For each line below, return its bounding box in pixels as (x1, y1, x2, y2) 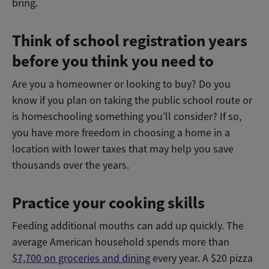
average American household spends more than (12, 235, 229, 249)
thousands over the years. (12, 158, 129, 172)
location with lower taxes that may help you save (12, 142, 234, 156)
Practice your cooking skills (12, 192, 205, 214)
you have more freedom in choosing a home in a (12, 125, 230, 139)
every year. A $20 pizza (150, 251, 253, 265)
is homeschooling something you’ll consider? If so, (12, 109, 241, 123)
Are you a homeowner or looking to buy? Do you (12, 77, 231, 91)
